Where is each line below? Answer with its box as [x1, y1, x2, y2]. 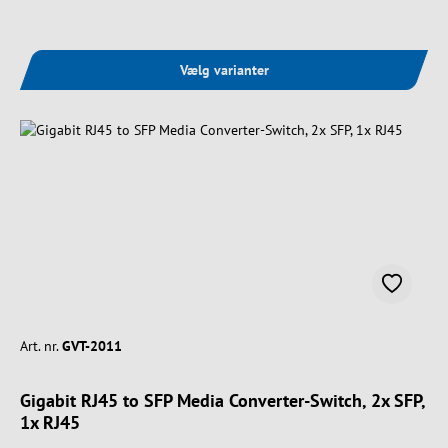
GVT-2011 [62, 336, 122, 355]
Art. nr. [20, 336, 58, 355]
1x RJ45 [20, 410, 80, 434]
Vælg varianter [179, 60, 269, 79]
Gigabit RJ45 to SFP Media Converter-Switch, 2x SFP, [20, 388, 426, 412]
